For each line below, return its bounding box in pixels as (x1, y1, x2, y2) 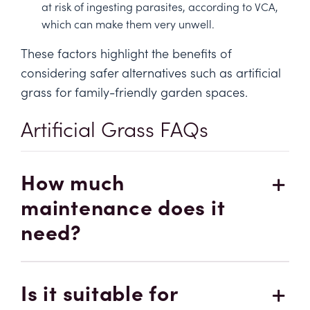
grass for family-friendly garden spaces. (21, 83, 248, 101)
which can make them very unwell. (42, 16, 215, 32)
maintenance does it (21, 192, 226, 221)
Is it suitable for (21, 277, 178, 307)
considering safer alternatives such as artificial (21, 64, 281, 82)
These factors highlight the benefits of (21, 44, 232, 62)
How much (21, 167, 125, 197)
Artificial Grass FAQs (21, 113, 208, 143)
